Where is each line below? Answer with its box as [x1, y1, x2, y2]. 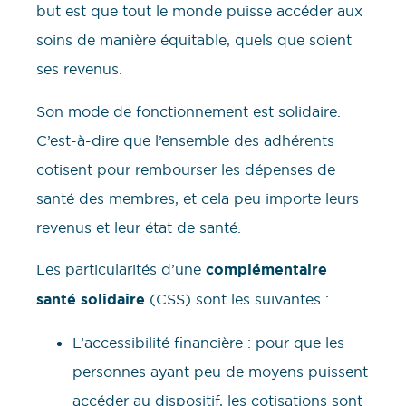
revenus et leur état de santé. [36, 217, 241, 237]
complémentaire [206, 260, 327, 280]
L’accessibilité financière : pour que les [72, 333, 344, 352]
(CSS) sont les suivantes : [145, 290, 329, 309]
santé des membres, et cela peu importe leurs [36, 188, 359, 208]
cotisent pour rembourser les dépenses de [36, 159, 335, 179]
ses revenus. [36, 60, 122, 79]
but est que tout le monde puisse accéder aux [36, 2, 362, 21]
